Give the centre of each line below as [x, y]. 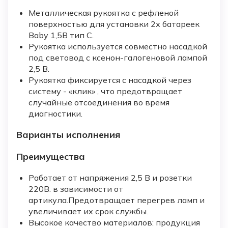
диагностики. [55, 113]
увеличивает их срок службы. [88, 211]
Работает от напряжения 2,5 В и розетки [110, 177]
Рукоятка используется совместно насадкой [118, 46]
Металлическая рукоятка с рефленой [104, 12]
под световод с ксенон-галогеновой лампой [118, 57]
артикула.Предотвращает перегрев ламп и [117, 200]
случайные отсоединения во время [99, 102]
